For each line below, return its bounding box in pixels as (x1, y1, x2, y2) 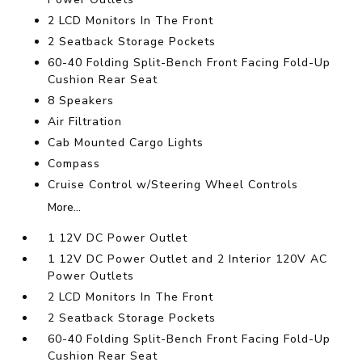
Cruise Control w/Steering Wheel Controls (48, 177, 299, 193)
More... (48, 200, 82, 216)
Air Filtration (48, 114, 123, 130)
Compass (48, 156, 101, 172)
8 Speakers (48, 93, 115, 109)
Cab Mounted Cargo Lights (48, 135, 204, 151)
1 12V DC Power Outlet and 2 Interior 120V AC (48, 251, 328, 267)
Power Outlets (48, 268, 135, 284)
